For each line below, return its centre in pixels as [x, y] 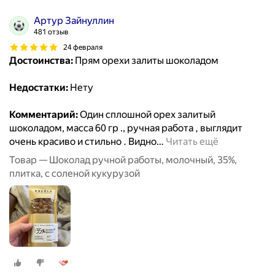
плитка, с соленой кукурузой [75, 174]
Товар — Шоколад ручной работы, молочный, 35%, [123, 160]
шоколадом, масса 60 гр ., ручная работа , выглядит [126, 128]
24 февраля [83, 47]
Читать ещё [192, 142]
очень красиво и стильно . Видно [83, 142]
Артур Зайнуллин [74, 21]
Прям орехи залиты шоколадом [146, 61]
